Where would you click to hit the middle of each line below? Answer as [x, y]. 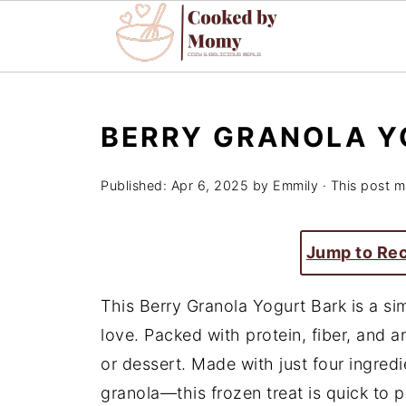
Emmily [295, 185]
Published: [136, 185]
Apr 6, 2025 [209, 185]
